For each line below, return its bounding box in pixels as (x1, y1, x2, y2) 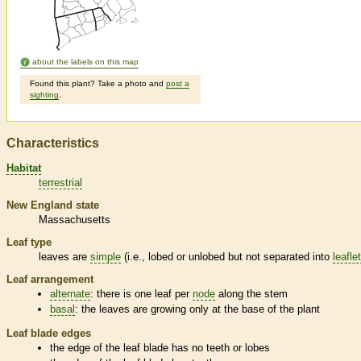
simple (90, 250, 121, 263)
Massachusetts (39, 213, 110, 226)
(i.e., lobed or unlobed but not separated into (121, 250, 333, 263)
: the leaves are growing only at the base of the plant (75, 303, 321, 316)
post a (166, 79, 189, 89)
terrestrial (39, 176, 82, 189)
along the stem (215, 287, 288, 300)
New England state (6, 198, 99, 211)
